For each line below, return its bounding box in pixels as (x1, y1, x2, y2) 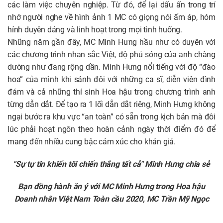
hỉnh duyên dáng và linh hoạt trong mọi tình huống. (7, 25, 184, 35)
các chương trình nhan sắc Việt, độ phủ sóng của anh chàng (7, 50, 216, 60)
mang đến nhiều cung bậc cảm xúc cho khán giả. (7, 137, 178, 147)
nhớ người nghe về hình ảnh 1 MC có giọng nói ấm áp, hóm (7, 12, 216, 22)
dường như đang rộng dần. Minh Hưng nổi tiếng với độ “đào (7, 62, 216, 72)
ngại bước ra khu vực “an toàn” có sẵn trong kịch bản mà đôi (7, 112, 216, 122)
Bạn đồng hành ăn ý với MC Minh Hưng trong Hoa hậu (18, 182, 205, 192)
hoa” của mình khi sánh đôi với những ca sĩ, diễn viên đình (7, 75, 216, 85)
